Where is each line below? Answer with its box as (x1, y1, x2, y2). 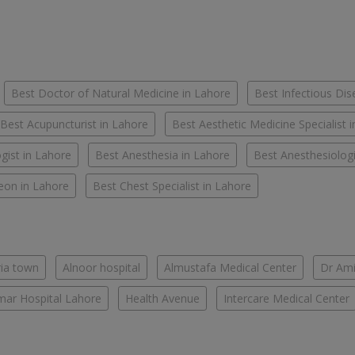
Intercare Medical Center (223, 291, 349, 307)
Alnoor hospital (63, 260, 140, 276)
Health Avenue (125, 291, 200, 307)
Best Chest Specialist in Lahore (93, 178, 251, 194)
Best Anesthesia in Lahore (95, 147, 230, 163)
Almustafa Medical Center (164, 260, 296, 276)
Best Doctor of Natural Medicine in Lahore (11, 86, 231, 101)
